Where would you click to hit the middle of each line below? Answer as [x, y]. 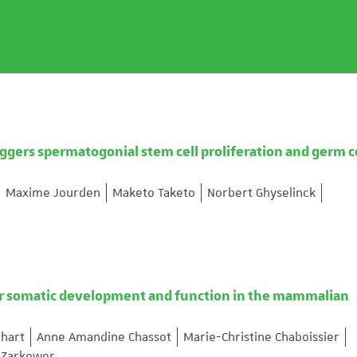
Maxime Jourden [53, 193]
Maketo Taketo [154, 193]
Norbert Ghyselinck [261, 193]
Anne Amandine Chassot [104, 337]
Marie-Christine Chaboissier [261, 337]
